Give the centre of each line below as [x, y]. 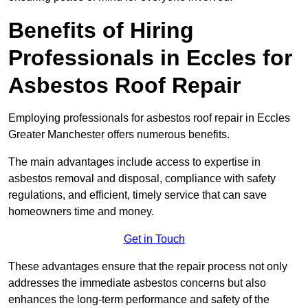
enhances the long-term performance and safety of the [139, 299]
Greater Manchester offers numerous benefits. [119, 134]
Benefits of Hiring [101, 30]
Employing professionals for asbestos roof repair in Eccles [149, 118]
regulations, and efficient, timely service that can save [137, 195]
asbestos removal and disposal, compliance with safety [142, 178]
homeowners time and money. [81, 211]
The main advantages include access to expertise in [134, 162]
